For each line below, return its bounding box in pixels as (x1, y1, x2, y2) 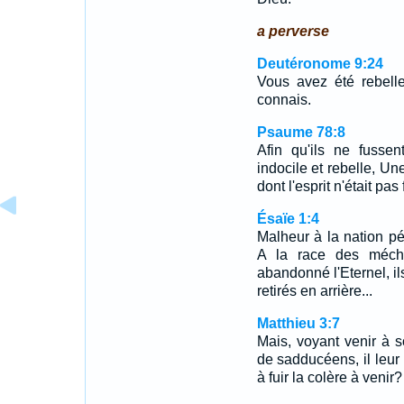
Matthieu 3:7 (256, 316, 340, 331)
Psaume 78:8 (256, 124, 345, 140)
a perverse (256, 23, 329, 39)
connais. (256, 92, 311, 107)
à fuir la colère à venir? (256, 370, 402, 385)
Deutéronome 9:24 (256, 56, 383, 71)
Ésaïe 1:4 (256, 211, 319, 226)
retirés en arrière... (256, 283, 372, 298)
